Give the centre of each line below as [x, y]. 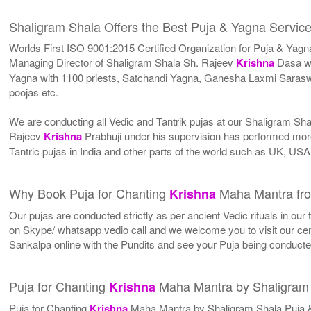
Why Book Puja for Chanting [90, 193]
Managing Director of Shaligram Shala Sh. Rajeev [123, 62]
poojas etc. [34, 92]
